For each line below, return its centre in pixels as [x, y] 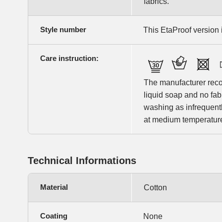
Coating [54, 216]
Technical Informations [82, 161]
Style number [63, 30]
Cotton [155, 188]
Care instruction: [69, 58]
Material [54, 187]
